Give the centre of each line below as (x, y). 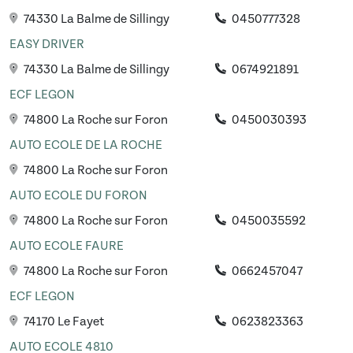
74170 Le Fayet (63, 322)
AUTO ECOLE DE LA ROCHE (86, 145)
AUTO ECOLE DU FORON (78, 196)
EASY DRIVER (47, 45)
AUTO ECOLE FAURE (67, 246)
